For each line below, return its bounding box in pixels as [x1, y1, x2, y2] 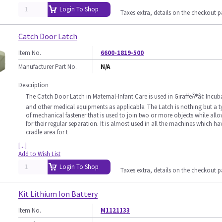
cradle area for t [26, 128, 68, 136]
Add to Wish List [18, 150, 60, 158]
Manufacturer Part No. [18, 62, 77, 71]
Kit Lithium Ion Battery [18, 189, 98, 199]
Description [18, 81, 49, 89]
